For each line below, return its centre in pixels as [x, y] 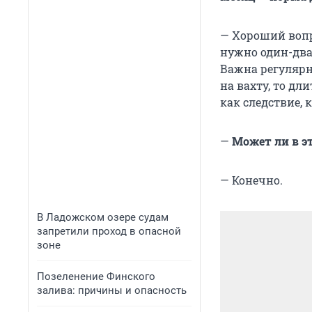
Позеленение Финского [96, 276]
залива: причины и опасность [112, 290]
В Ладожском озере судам [103, 217]
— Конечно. [251, 180]
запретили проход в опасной [109, 231]
